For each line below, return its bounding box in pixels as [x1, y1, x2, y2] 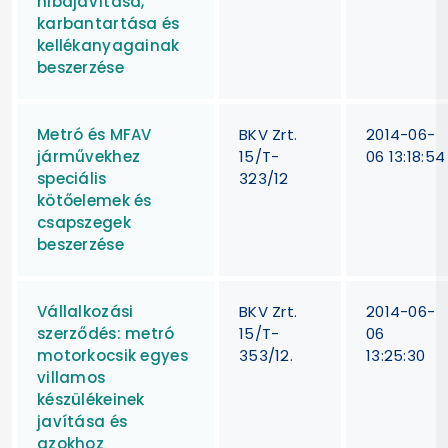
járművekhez [37, 145, 141, 167]
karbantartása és [37, 12, 180, 34]
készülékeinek [37, 388, 145, 410]
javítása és [37, 410, 128, 432]
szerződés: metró [37, 322, 175, 344]
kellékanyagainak [37, 34, 180, 56]
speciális [37, 167, 107, 189]
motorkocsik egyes [37, 344, 188, 366]
